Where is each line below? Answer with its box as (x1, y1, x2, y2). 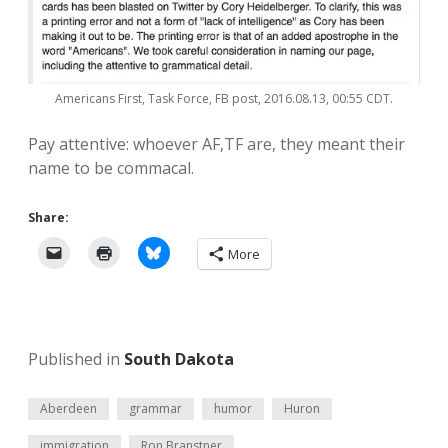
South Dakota (124, 347, 234, 370)
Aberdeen (40, 399, 97, 417)
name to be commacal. (28, 156, 194, 179)
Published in (28, 347, 124, 370)
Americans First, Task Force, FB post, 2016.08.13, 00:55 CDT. (55, 89, 393, 107)
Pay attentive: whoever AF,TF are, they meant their (28, 132, 405, 155)
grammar (129, 399, 182, 417)
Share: (28, 208, 69, 226)
